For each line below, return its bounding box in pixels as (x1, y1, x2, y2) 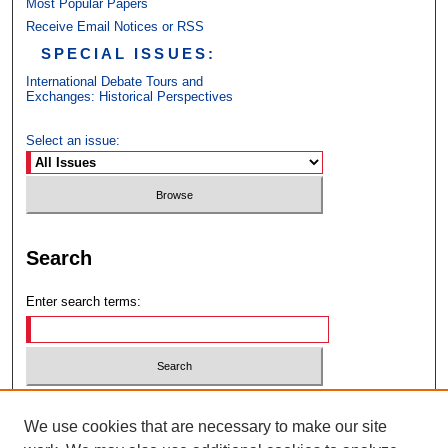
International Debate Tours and (26, 73, 204, 89)
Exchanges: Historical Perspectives (26, 88, 234, 104)
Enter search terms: (26, 294, 142, 310)
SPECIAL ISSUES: (41, 44, 216, 62)
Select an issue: (26, 132, 121, 148)
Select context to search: (26, 396, 173, 412)
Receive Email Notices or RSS (26, 18, 205, 34)
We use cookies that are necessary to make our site (24, 418, 387, 435)
